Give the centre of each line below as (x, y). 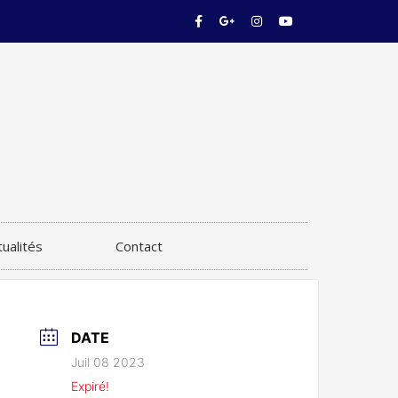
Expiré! (91, 386)
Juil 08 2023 (108, 362)
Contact (139, 247)
